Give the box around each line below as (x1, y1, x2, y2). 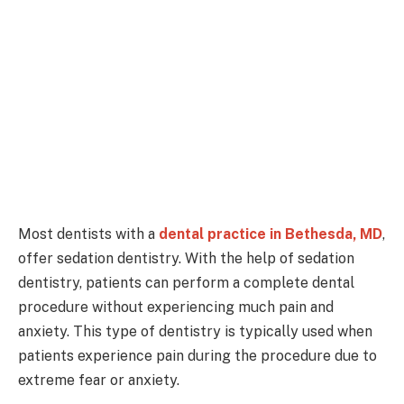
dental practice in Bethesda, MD (159, 225, 382, 243)
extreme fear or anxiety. (18, 371, 179, 389)
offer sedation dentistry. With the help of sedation (18, 249, 354, 267)
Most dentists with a (18, 225, 159, 243)
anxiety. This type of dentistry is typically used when (18, 322, 372, 340)
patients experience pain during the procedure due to (18, 346, 377, 364)
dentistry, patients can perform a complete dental (18, 273, 354, 291)
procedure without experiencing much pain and (18, 298, 334, 316)
